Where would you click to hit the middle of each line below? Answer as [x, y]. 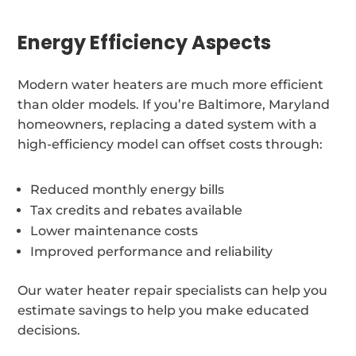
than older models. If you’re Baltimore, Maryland [174, 104]
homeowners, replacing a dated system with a [168, 124]
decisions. [49, 330]
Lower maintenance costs [114, 230]
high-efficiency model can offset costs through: [170, 144]
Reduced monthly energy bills [128, 189]
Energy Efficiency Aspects [145, 42]
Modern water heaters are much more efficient [171, 84]
